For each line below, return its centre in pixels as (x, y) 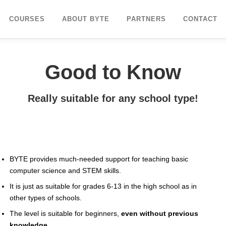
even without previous (160, 213)
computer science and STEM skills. (65, 170)
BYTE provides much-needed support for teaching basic (99, 159)
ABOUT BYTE (86, 19)
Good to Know (113, 72)
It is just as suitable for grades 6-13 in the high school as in (103, 186)
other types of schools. (46, 197)
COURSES (27, 19)
